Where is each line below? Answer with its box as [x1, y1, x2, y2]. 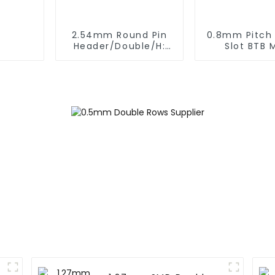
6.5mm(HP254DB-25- [65, 51, 174, 64]
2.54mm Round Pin [71, 29, 168, 42]
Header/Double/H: [73, 40, 166, 53]
